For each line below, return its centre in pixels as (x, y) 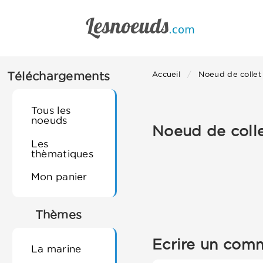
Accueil (166, 74)
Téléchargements (58, 76)
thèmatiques (62, 153)
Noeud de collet (230, 74)
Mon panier (59, 176)
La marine (56, 249)
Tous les (51, 110)
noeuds (49, 120)
